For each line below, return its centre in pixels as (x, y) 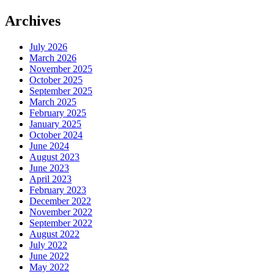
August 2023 (54, 157)
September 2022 (61, 223)
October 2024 (56, 135)
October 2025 (56, 80)
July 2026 (48, 47)
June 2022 (49, 256)
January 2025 (55, 124)
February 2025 (58, 113)
